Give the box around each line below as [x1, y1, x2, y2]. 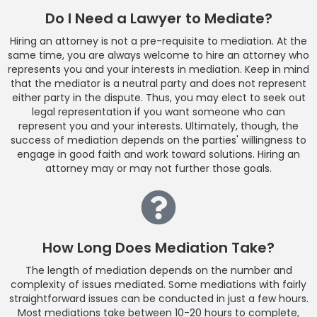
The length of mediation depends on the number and [25, 263, 292, 278]
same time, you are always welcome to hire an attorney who [8, 48, 309, 63]
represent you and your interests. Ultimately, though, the [18, 119, 299, 134]
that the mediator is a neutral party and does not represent [11, 76, 306, 91]
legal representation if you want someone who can [32, 105, 285, 120]
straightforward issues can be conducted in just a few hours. [8, 292, 309, 306]
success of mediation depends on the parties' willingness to [11, 133, 306, 148]
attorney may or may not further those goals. [45, 161, 272, 176]
